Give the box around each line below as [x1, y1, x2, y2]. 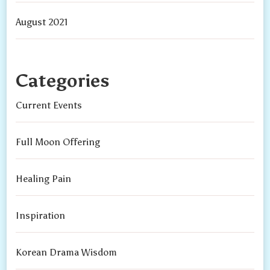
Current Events [16, 99, 83, 111]
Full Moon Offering [16, 136, 101, 148]
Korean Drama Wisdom [16, 246, 118, 259]
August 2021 [16, 16, 69, 28]
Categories [16, 69, 110, 92]
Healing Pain [16, 173, 72, 185]
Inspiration [16, 210, 66, 222]
